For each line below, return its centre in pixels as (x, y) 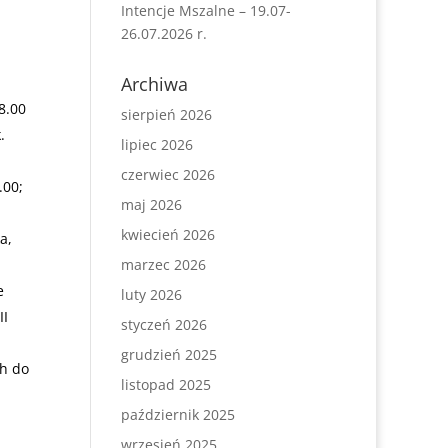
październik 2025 (177, 414)
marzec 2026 (163, 264)
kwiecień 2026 (167, 234)
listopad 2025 (165, 384)
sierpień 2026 (166, 114)
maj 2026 (151, 204)
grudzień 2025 (168, 354)
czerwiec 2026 (167, 174)
